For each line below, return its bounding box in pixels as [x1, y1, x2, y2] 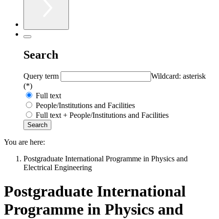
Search [23, 48, 58, 61]
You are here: [4, 137, 45, 146]
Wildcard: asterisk [151, 71, 206, 80]
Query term [23, 71, 61, 80]
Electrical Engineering [23, 163, 92, 172]
